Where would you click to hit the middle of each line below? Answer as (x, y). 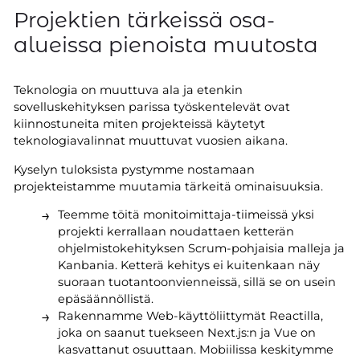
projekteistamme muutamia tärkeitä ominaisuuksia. (168, 186)
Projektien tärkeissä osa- (144, 20)
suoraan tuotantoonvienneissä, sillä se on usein (196, 282)
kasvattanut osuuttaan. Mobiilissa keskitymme (195, 350)
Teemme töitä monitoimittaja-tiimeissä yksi (186, 215)
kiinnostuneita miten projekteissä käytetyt (139, 124)
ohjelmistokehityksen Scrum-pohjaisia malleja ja (201, 249)
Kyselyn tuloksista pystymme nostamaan (134, 169)
